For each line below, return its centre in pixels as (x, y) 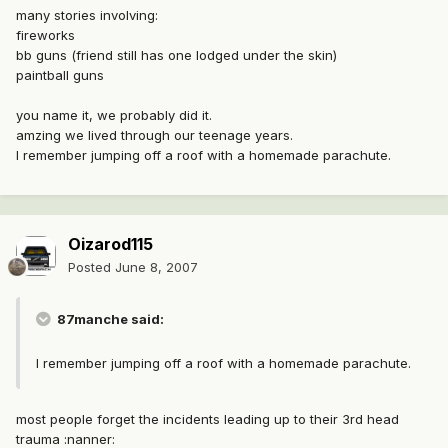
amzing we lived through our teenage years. (154, 135)
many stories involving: (87, 15)
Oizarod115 (110, 244)
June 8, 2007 (156, 267)
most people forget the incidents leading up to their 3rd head (207, 419)
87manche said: (109, 319)
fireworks (45, 35)
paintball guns (60, 75)
